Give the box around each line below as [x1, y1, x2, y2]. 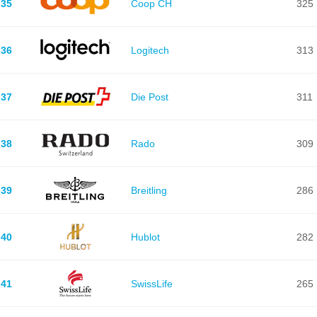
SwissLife [130, 277, 173, 289]
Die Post [130, 91, 168, 103]
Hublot [130, 231, 160, 243]
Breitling [130, 184, 167, 196]
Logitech [130, 44, 169, 56]
